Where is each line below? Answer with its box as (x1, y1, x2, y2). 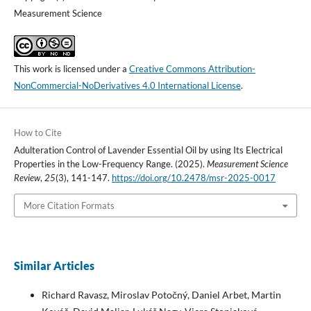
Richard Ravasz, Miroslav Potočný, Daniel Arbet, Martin (41, 289, 281, 301)
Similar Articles (13, 259, 94, 273)
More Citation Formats (23, 200, 115, 212)
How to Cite (13, 126, 62, 138)
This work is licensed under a (13, 62, 129, 74)
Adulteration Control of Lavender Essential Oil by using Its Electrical (13, 144, 283, 155)
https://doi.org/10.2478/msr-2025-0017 (111, 171, 276, 183)
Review (13, 171, 40, 183)
